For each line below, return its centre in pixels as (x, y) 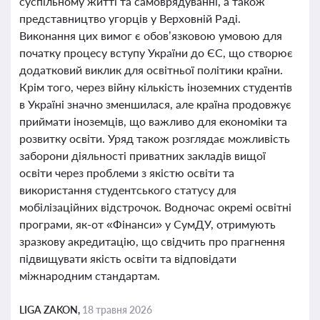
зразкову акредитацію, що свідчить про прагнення (152, 241)
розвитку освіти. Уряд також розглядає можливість (155, 138)
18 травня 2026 (117, 310)
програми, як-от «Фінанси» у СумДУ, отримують (147, 224)
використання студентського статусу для (128, 190)
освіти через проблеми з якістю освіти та (127, 172)
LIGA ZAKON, (51, 310)
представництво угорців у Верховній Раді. (130, 18)
